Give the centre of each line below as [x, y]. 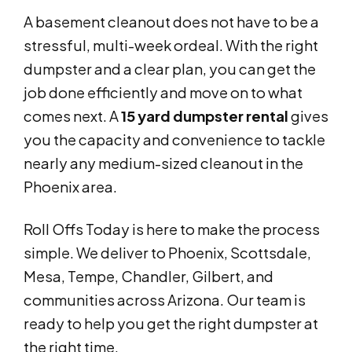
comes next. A [72, 116]
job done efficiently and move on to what [163, 93]
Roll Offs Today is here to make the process [172, 229]
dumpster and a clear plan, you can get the [170, 69]
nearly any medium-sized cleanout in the [163, 163]
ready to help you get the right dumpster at [171, 324]
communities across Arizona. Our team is [165, 300]
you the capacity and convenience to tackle [174, 140]
